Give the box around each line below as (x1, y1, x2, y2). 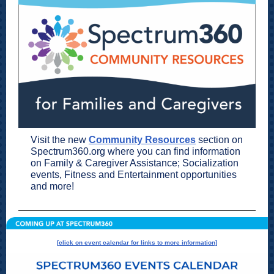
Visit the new (31, 135, 89, 145)
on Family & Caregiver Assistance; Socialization (31, 158, 239, 168)
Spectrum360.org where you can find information (31, 146, 240, 157)
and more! (31, 181, 74, 191)
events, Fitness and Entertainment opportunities (31, 169, 237, 180)
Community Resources (89, 135, 196, 145)
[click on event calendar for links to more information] (57, 239, 217, 246)
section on (196, 135, 243, 145)
